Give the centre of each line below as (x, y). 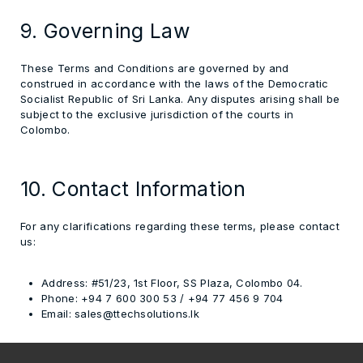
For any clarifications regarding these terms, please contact (180, 226)
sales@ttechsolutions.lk (135, 314)
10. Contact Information (133, 188)
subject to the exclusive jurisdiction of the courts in (157, 114)
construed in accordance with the (113, 83)
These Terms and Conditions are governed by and (155, 68)
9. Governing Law (105, 30)
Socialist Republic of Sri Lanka (101, 99)
